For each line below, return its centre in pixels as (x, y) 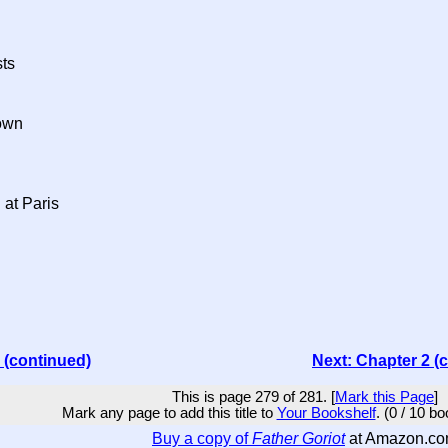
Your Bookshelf (326, 413)
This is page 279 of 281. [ (253, 397)
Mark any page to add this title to (169, 413)
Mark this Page (384, 397)
